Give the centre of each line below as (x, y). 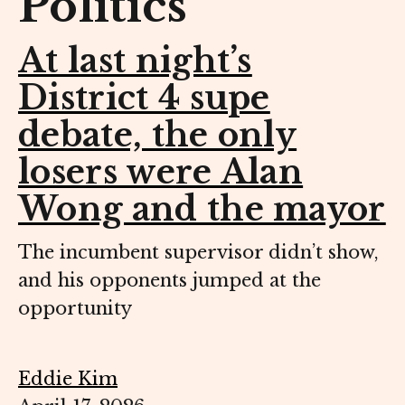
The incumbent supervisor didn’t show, (198, 253)
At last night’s (135, 61)
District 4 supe (144, 99)
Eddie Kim (68, 379)
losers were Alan (161, 173)
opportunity (75, 309)
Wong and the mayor (202, 210)
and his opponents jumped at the (170, 281)
